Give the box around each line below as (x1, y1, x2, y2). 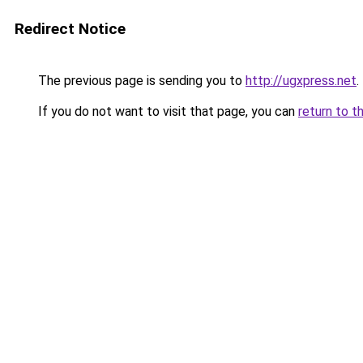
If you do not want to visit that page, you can (35, 104, 298, 119)
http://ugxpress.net (246, 73, 357, 88)
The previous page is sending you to (35, 73, 246, 88)
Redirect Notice (15, 19, 126, 38)
